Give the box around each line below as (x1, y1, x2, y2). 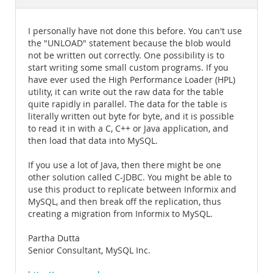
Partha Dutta (28, 233, 80, 244)
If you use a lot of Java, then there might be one (28, 160, 221, 171)
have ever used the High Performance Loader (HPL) (28, 74, 235, 85)
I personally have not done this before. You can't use (28, 26, 242, 37)
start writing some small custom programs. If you (28, 62, 229, 73)
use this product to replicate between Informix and (28, 184, 236, 195)
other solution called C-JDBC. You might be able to (28, 172, 232, 183)
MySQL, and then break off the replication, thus (28, 196, 221, 207)
